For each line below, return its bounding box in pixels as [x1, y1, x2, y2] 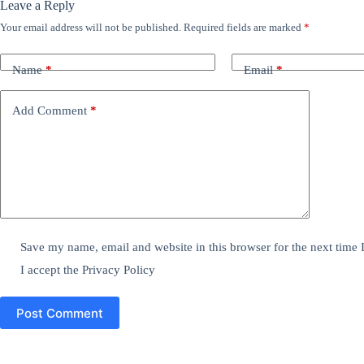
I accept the [20, 263, 83, 277]
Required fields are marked [184, 21, 304, 34]
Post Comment [16, 305, 103, 321]
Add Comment [12, 103, 87, 117]
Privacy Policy [82, 263, 156, 277]
